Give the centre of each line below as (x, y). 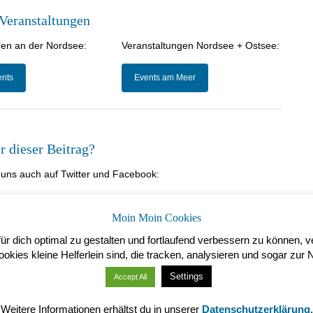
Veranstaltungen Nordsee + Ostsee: (200, 45)
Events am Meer (165, 77)
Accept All (130, 276)
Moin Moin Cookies (156, 217)
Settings (186, 276)
